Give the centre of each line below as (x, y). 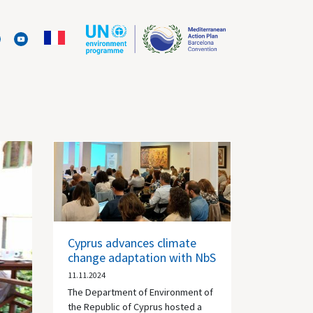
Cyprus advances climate (132, 242)
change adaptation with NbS (142, 257)
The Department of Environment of (140, 292)
